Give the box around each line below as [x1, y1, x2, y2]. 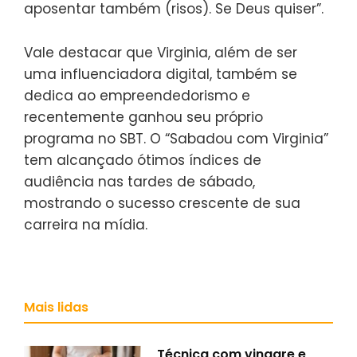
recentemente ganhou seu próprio [24, 107, 263, 127]
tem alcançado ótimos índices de [24, 150, 261, 170]
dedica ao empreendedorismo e [24, 85, 250, 105]
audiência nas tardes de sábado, [24, 171, 255, 191]
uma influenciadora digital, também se [24, 64, 297, 84]
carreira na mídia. [24, 214, 147, 234]
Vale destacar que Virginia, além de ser [24, 42, 297, 62]
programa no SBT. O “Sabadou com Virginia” [24, 128, 328, 148]
